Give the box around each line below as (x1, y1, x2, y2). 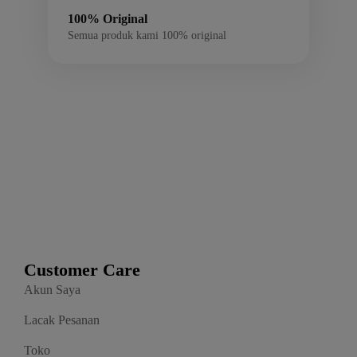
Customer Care (24, 260, 140, 280)
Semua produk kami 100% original (68, 29, 226, 42)
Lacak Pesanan (24, 313, 100, 328)
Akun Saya (24, 283, 80, 297)
